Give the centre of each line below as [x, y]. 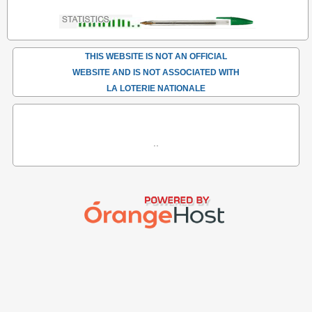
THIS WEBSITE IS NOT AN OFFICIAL [156, 56]
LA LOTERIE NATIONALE [156, 88]
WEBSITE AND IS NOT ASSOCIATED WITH [156, 72]
